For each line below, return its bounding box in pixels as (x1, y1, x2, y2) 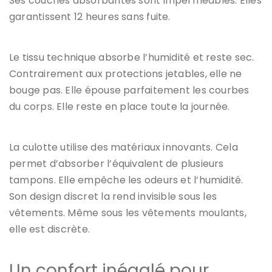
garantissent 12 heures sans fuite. (9, 9, 171, 24)
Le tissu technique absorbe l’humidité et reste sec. (9, 50, 254, 64)
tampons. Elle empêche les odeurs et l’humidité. (9, 172, 243, 187)
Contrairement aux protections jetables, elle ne (9, 66, 242, 81)
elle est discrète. (9, 222, 90, 236)
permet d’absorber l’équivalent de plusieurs (9, 156, 224, 171)
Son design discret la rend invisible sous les (9, 189, 217, 203)
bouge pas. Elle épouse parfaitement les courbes (9, 83, 250, 97)
